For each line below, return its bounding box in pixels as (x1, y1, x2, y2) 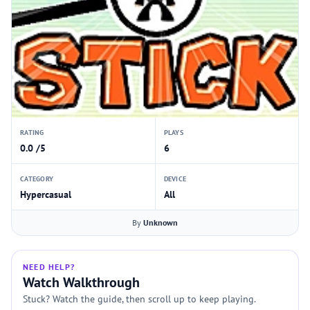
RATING (20, 128, 44, 137)
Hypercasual (20, 188, 71, 201)
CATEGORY (20, 174, 53, 183)
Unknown (143, 217, 178, 228)
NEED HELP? (23, 262, 75, 272)
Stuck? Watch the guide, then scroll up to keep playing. (23, 293, 256, 305)
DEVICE (163, 174, 186, 183)
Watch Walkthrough (23, 273, 140, 291)
